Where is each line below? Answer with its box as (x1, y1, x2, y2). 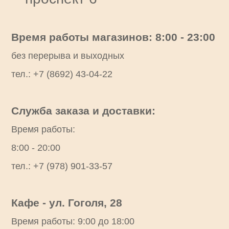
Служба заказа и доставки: (11, 105, 155, 117)
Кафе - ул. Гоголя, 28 (11, 197, 122, 209)
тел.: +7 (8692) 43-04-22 (11, 69, 112, 79)
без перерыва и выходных (11, 51, 124, 61)
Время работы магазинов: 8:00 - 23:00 (11, 31, 215, 43)
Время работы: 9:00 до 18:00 (11, 216, 134, 226)
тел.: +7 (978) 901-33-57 (11, 161, 112, 171)
